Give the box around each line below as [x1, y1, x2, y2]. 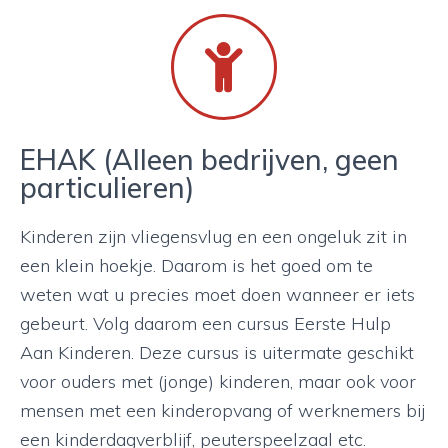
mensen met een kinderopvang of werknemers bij [20, 399, 425, 422]
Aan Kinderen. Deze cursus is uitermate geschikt [20, 341, 414, 364]
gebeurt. [20, 312, 88, 335]
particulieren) [20, 170, 194, 205]
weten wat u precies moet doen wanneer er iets [20, 283, 415, 306]
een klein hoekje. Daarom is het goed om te [20, 254, 373, 277]
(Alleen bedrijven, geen [103, 142, 399, 177]
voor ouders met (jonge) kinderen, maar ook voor [20, 370, 416, 393]
